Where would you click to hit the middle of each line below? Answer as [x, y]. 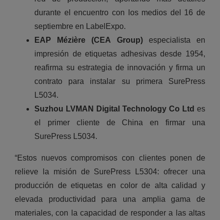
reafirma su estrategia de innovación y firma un [120, 68]
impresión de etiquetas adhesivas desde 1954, [120, 54]
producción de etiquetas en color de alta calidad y [110, 186]
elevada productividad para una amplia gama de [110, 199]
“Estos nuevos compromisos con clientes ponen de [110, 158]
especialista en [174, 40]
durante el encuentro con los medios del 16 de [120, 13]
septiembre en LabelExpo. [80, 27]
